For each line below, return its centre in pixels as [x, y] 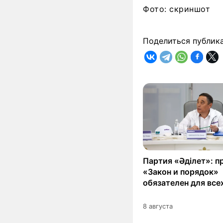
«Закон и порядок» [181, 171]
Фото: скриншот [176, 9]
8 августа [158, 206]
